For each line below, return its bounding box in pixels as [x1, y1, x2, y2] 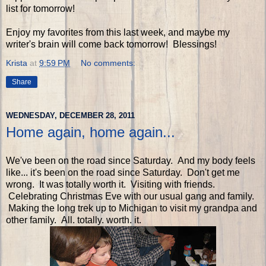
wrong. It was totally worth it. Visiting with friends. [6, 179, 215, 189]
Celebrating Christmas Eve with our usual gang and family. [6, 191, 254, 201]
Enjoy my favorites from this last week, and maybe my [6, 27, 230, 37]
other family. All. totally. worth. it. [6, 214, 141, 225]
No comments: [81, 58, 136, 68]
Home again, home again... [6, 123, 175, 140]
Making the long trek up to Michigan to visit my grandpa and [6, 202, 257, 213]
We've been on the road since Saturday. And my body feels [6, 155, 255, 166]
